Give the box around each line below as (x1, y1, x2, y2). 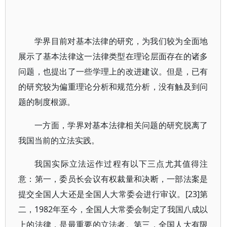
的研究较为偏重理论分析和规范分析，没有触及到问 (18, 81, 208, 92)
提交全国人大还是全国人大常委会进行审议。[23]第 (18, 188, 208, 200)
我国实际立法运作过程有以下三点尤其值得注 (34, 158, 208, 169)
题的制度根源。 (18, 96, 75, 107)
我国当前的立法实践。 (18, 135, 99, 146)
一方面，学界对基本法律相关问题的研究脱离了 (34, 120, 208, 131)
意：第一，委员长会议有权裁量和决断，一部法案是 (18, 173, 208, 184)
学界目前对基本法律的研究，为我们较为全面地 (34, 35, 208, 47)
